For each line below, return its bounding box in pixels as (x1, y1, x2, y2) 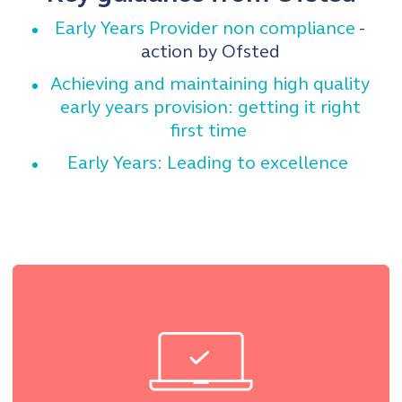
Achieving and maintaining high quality (50, 73, 370, 95)
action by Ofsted (140, 40, 280, 63)
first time (169, 119, 251, 142)
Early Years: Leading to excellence (67, 152, 353, 174)
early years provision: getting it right (59, 96, 361, 118)
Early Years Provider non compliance (55, 17, 355, 39)
